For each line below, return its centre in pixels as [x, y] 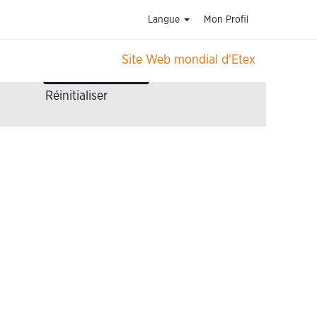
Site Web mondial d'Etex [188, 60]
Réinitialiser [76, 96]
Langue [166, 20]
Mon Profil [226, 20]
